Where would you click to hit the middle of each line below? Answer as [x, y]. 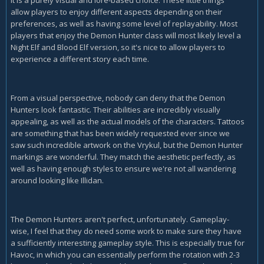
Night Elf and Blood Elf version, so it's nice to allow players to [118, 47]
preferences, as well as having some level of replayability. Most [124, 23]
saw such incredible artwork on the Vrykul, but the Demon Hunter [127, 145]
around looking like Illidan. [58, 180]
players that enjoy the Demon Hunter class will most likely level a [126, 35]
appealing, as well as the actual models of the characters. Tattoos [128, 121]
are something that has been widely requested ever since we [120, 133]
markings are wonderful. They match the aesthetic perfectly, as [123, 156]
